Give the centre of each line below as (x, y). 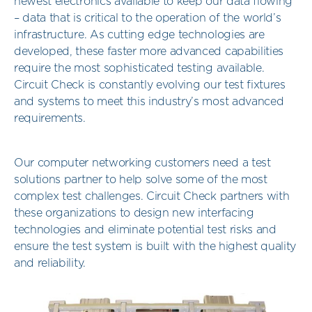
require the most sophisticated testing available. (139, 69)
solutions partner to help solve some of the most (141, 180)
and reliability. (50, 264)
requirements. (50, 119)
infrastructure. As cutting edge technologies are (139, 35)
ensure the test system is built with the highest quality (155, 247)
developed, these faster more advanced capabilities (149, 52)
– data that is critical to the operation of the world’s (148, 18)
